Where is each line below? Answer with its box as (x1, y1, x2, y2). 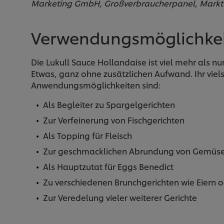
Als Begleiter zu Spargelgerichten (43, 98, 175, 110)
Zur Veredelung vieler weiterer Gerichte (43, 191, 197, 203)
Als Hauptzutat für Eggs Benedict (43, 160, 173, 172)
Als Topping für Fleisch (43, 129, 132, 141)
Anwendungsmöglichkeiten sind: (31, 78, 160, 90)
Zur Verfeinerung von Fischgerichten (43, 113, 184, 125)
